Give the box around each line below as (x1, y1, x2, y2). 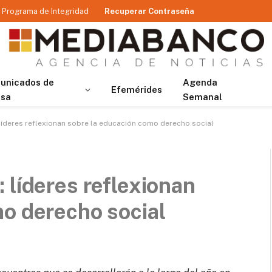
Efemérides (110, 84, 162, 95)
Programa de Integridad (2, 6, 89, 16)
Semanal (182, 92, 222, 102)
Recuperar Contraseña (104, 6, 194, 16)
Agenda (182, 77, 217, 87)
